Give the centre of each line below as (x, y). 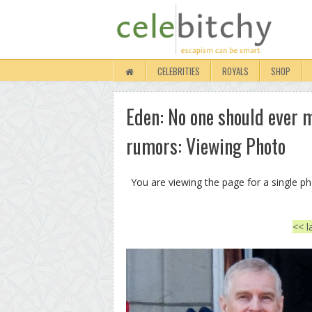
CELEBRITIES (179, 71)
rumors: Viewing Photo (206, 146)
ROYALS (236, 71)
